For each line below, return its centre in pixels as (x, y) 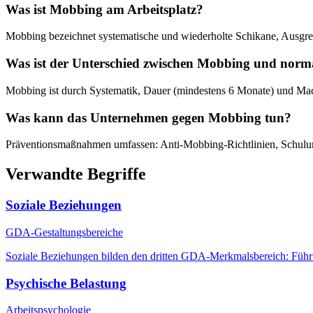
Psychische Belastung (66, 283)
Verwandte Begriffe (76, 174)
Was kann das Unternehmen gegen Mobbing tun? (148, 117)
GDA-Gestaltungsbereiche (64, 232)
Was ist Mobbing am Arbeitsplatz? (104, 9)
